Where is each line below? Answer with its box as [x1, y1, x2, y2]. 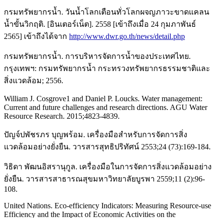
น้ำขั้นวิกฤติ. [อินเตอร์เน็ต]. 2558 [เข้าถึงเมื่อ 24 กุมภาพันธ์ [4, 19, 196, 28]
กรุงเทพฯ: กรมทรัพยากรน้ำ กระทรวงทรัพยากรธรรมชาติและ [4, 64, 210, 73]
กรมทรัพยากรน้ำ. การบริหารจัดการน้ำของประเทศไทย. [4, 52, 191, 60]
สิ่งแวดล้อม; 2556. [4, 76, 63, 85]
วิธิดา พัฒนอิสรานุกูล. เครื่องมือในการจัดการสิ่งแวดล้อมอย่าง [4, 162, 212, 171]
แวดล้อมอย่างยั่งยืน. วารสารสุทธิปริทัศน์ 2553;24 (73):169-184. [4, 142, 211, 151]
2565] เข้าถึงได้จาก [4, 32, 69, 40]
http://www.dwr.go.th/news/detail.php [69, 32, 185, 40]
